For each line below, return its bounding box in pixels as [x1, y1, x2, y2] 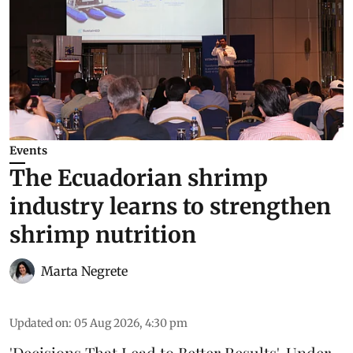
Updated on [9, 316, 69, 331]
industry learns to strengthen [9, 192, 331, 221]
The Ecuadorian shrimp [9, 164, 268, 193]
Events [9, 143, 47, 158]
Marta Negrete [41, 263, 128, 280]
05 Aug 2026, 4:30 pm [74, 316, 188, 331]
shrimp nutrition [9, 221, 196, 250]
